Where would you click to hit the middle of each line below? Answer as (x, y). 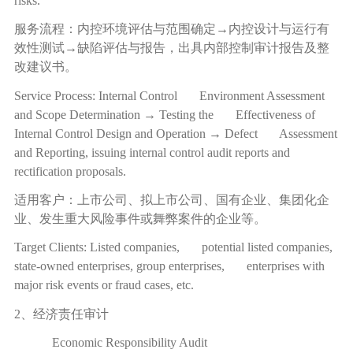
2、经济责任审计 (61, 314)
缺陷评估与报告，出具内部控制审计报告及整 (203, 48)
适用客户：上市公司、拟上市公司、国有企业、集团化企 (171, 199)
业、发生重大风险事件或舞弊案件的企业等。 (140, 218)
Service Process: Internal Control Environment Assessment (169, 95)
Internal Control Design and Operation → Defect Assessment (175, 133)
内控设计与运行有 (279, 29)
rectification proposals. (70, 171)
